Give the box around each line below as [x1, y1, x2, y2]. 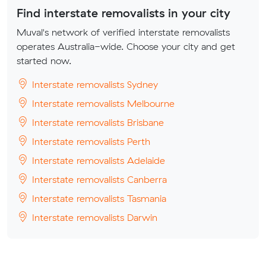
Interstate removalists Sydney [29, 78, 158, 90]
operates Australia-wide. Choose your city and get [17, 40, 235, 52]
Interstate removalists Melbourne [29, 97, 175, 109]
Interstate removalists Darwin [29, 211, 157, 223]
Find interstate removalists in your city [17, 5, 230, 20]
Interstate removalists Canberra [29, 173, 167, 185]
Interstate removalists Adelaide [29, 154, 165, 166]
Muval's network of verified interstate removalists [17, 26, 230, 38]
